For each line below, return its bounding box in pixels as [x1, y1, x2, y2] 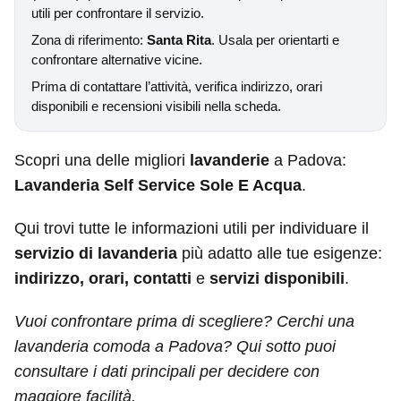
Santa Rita [147, 32, 211, 47]
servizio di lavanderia [14, 244, 177, 262]
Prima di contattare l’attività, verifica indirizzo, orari [31, 79, 322, 94]
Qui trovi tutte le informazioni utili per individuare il [14, 219, 369, 237]
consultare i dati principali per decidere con [14, 363, 320, 380]
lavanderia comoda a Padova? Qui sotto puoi [14, 337, 336, 355]
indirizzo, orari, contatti [14, 269, 192, 287]
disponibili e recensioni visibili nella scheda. [31, 98, 281, 114]
